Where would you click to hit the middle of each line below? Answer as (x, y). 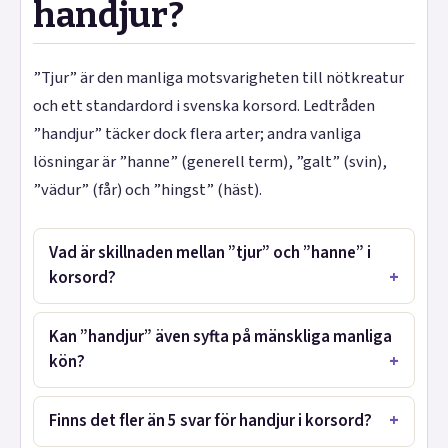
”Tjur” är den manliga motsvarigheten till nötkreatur (218, 77)
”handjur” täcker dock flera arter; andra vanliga (197, 133)
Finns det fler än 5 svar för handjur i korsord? (211, 420)
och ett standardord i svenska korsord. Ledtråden (204, 105)
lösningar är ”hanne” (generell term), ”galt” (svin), (210, 161)
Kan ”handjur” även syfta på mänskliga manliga (221, 337)
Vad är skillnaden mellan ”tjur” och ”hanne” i (210, 253)
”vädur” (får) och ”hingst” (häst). (147, 189)
